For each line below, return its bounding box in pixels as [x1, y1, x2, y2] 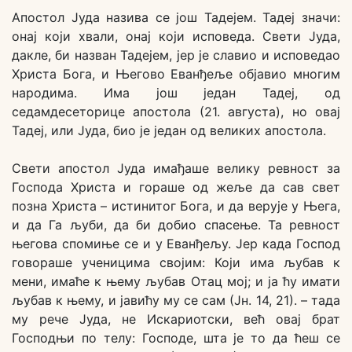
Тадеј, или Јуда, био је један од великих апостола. [12, 123, 326, 139]
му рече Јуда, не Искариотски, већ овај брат [12, 311, 340, 328]
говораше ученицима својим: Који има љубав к [12, 255, 340, 271]
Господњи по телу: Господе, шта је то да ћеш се [12, 330, 340, 346]
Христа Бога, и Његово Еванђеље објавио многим [12, 66, 340, 82]
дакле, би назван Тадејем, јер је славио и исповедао [12, 47, 340, 64]
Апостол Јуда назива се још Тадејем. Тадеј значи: [12, 9, 340, 26]
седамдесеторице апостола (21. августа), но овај [12, 104, 340, 120]
